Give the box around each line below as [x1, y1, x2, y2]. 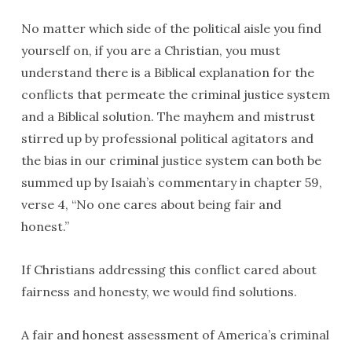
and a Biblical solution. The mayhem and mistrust [20, 108, 315, 124]
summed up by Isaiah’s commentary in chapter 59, [20, 174, 322, 190]
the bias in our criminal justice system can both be [20, 152, 321, 168]
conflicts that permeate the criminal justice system [20, 86, 330, 102]
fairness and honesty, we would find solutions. [20, 284, 297, 299]
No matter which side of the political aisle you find [20, 20, 321, 36]
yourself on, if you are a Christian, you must [20, 42, 280, 58]
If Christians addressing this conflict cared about [20, 262, 317, 277]
